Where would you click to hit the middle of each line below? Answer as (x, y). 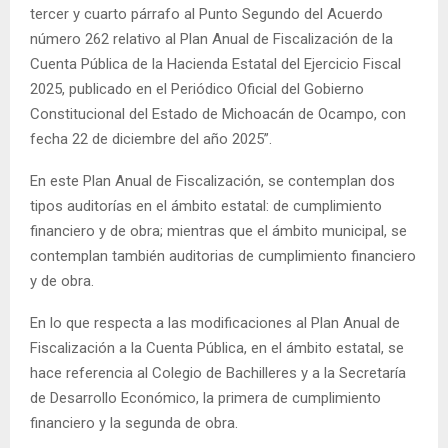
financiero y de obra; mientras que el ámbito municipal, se (218, 231)
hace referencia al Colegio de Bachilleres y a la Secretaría (218, 373)
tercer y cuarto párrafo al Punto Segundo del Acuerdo (206, 14)
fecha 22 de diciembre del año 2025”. (151, 139)
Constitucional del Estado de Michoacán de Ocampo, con (218, 114)
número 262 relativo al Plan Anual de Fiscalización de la (211, 39)
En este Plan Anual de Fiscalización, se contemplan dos (212, 181)
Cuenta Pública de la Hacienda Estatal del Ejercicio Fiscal (215, 64)
